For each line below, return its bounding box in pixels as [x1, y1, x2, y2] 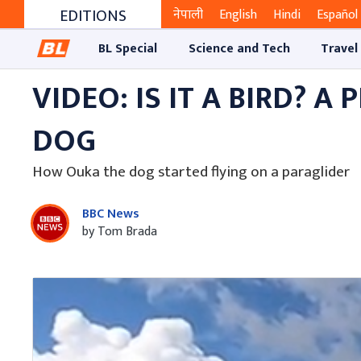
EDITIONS [59, 2, 127, 31]
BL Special [98, 37, 158, 60]
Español [317, 4, 358, 27]
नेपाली [173, 4, 203, 27]
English [219, 4, 257, 27]
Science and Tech [188, 37, 290, 60]
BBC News [82, 202, 139, 225]
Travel [320, 37, 358, 60]
